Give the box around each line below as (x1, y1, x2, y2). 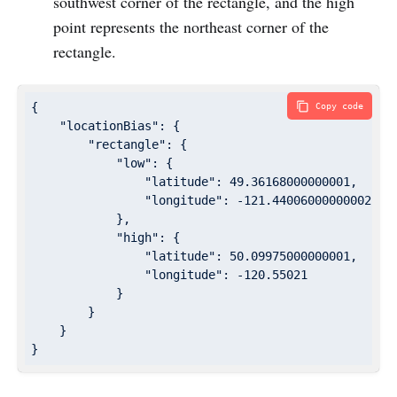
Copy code (315, 101, 363, 112)
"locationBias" (59, 119, 159, 134)
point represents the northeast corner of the (52, 16, 329, 38)
